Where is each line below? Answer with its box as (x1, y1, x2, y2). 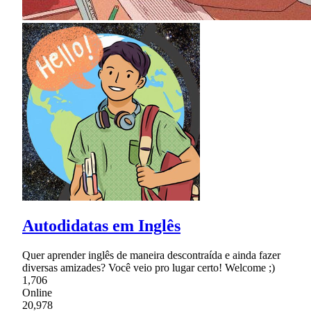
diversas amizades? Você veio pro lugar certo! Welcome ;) (22, 262, 275, 274)
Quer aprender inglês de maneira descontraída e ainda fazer (22, 249, 280, 262)
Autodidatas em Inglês (22, 217, 180, 235)
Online (22, 287, 52, 299)
